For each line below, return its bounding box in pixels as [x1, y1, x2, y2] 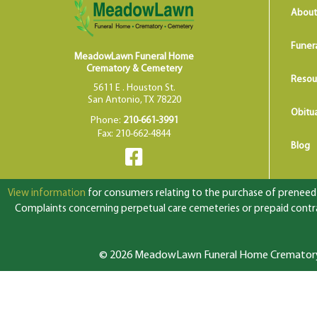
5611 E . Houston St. [93, 82, 175, 93]
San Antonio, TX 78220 [87, 94, 181, 105]
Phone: [90, 115, 123, 126]
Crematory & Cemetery [86, 63, 183, 74]
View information [8, 188, 86, 199]
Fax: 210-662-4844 [98, 128, 171, 139]
